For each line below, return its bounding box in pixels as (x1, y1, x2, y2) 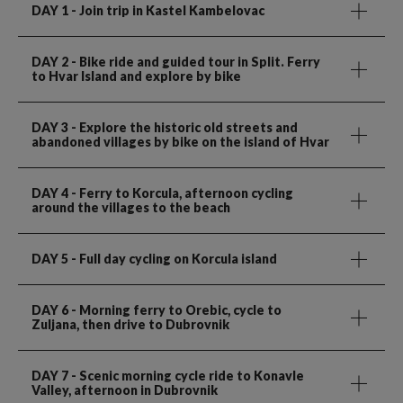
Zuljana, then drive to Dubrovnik (31, 317, 229, 333)
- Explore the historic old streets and (68, 120, 298, 136)
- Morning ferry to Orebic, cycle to (68, 302, 282, 318)
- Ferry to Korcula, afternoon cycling (68, 185, 293, 201)
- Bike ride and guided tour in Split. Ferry (68, 54, 320, 70)
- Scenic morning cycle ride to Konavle (68, 368, 304, 384)
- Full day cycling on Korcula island (68, 251, 277, 267)
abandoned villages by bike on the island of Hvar (31, 134, 329, 150)
